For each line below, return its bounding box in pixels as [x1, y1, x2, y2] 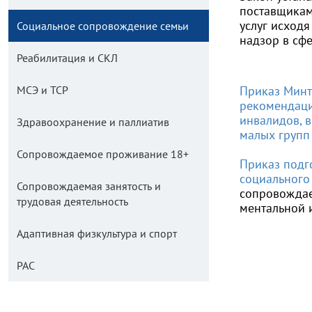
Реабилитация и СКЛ [17, 51, 118, 65]
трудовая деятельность [17, 194, 128, 208]
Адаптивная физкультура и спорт [17, 226, 177, 240]
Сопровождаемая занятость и [17, 179, 161, 193]
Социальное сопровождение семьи [17, 19, 189, 33]
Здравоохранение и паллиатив [17, 115, 169, 129]
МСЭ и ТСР [17, 83, 68, 97]
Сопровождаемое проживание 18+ [17, 147, 189, 161]
